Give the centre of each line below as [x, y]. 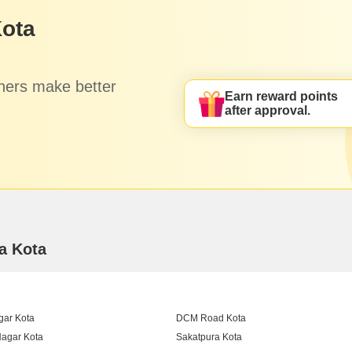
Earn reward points [282, 97]
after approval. [268, 111]
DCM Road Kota [211, 319]
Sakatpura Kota [209, 337]
